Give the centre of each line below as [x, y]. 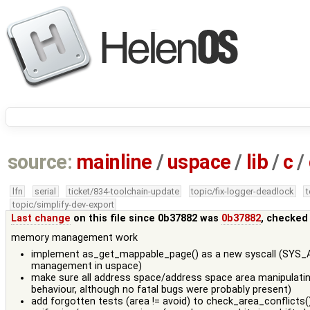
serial [46, 191]
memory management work [75, 237]
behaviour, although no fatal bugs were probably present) [161, 289]
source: [40, 162]
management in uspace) [86, 266]
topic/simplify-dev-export [63, 204]
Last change [41, 218]
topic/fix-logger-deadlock [243, 191]
